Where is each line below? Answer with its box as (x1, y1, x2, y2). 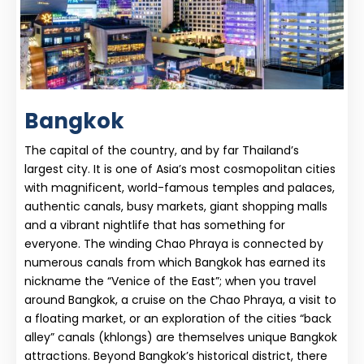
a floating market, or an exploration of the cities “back (24, 310, 331, 327)
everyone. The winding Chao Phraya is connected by (24, 235, 323, 252)
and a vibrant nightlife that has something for (24, 216, 285, 233)
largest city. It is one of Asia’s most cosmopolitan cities (24, 160, 336, 177)
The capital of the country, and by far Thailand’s (24, 141, 299, 158)
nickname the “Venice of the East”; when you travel (24, 272, 316, 289)
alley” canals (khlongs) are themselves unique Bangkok (24, 328, 337, 345)
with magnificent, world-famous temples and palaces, (24, 179, 335, 196)
